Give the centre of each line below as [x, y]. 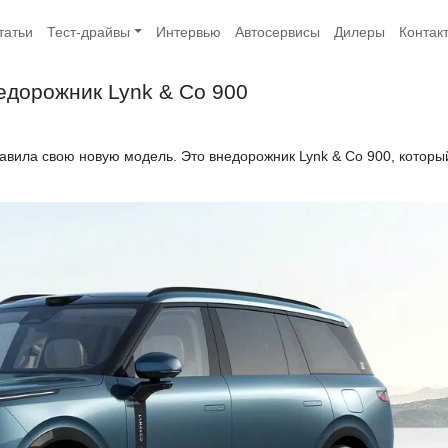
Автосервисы [277, 31]
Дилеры [359, 31]
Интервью [188, 31]
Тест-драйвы [88, 31]
